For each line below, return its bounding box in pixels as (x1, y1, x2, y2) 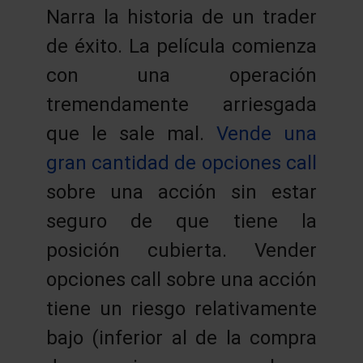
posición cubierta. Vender (45, 238, 318, 262)
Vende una (216, 122, 318, 145)
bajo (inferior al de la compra (45, 326, 318, 349)
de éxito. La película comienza (45, 34, 318, 58)
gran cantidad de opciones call (45, 151, 318, 174)
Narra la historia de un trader (45, 5, 318, 28)
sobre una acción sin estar (45, 180, 318, 203)
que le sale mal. (45, 122, 217, 145)
